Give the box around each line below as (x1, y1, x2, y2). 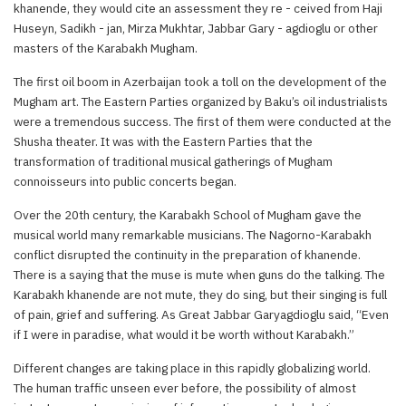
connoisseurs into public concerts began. (14, 172, 237, 189)
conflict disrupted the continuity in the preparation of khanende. (14, 246, 361, 263)
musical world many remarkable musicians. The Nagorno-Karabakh (14, 226, 372, 243)
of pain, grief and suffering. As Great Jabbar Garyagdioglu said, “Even (14, 305, 389, 323)
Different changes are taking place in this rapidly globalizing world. (14, 359, 371, 376)
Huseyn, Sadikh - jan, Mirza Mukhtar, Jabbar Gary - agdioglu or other (14, 19, 378, 36)
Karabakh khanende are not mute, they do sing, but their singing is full (14, 285, 387, 303)
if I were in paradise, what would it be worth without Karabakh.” (14, 325, 354, 343)
